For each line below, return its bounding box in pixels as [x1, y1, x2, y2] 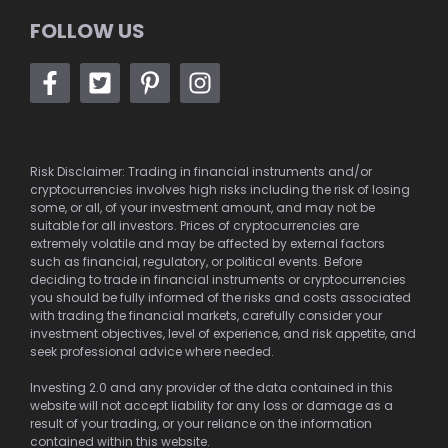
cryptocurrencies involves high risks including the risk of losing [30, 181, 410, 198]
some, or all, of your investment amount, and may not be [30, 199, 375, 216]
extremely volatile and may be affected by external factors [30, 235, 385, 252]
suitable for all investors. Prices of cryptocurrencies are [30, 217, 359, 234]
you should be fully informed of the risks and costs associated [30, 289, 411, 306]
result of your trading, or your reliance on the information [30, 415, 372, 432]
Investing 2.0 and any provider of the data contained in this [30, 379, 393, 396]
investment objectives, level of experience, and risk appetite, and [30, 325, 416, 342]
